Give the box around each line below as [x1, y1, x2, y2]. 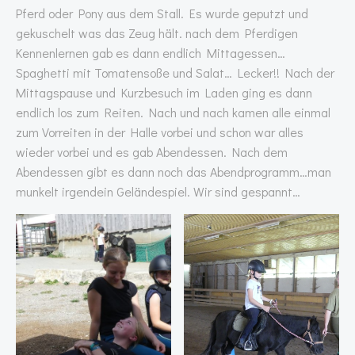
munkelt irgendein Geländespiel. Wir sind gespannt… [16, 183, 300, 200]
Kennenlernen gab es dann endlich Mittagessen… [16, 44, 285, 61]
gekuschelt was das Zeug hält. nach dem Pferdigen [16, 25, 298, 41]
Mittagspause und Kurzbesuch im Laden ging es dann [16, 84, 312, 101]
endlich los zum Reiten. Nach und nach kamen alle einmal [16, 104, 330, 120]
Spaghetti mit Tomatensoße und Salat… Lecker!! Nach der [16, 64, 334, 81]
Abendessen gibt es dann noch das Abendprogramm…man [16, 163, 331, 180]
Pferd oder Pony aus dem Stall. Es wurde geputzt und [16, 5, 308, 21]
